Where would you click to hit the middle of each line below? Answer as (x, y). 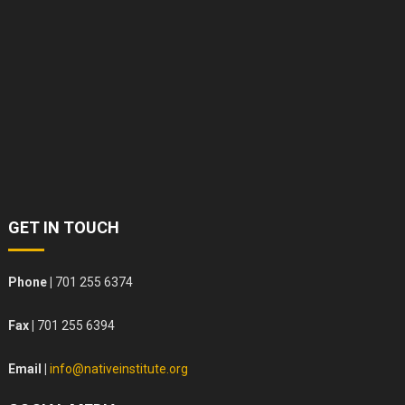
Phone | (31, 283)
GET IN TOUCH (64, 228)
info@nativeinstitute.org (119, 369)
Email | (29, 369)
